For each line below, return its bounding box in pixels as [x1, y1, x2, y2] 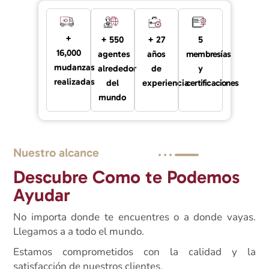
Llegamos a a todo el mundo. [13, 225, 145, 239]
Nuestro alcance [13, 145, 100, 160]
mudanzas [54, 62, 95, 73]
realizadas [54, 76, 95, 88]
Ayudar [13, 184, 71, 207]
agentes [98, 48, 131, 59]
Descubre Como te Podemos [13, 166, 240, 189]
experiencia [142, 77, 189, 88]
